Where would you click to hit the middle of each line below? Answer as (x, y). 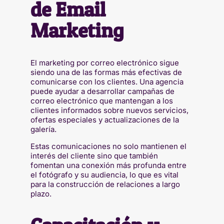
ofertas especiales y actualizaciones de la (104, 119)
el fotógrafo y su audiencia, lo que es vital (104, 174)
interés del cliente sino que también (94, 155)
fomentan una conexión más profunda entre (108, 165)
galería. (43, 129)
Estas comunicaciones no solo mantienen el (108, 146)
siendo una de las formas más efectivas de (106, 72)
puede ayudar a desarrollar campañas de (102, 91)
